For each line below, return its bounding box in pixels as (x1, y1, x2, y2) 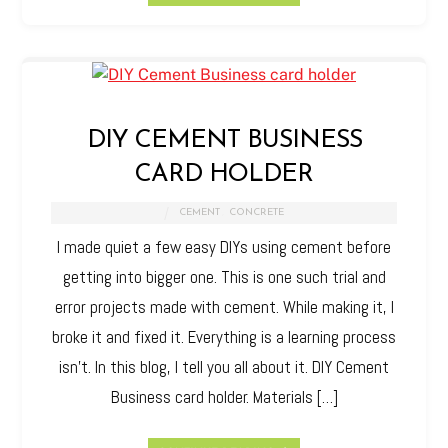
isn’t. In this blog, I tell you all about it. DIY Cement (59, 356, 389, 379)
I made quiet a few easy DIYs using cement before (57, 236, 391, 259)
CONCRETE (229, 207, 285, 219)
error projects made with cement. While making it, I (54, 296, 394, 319)
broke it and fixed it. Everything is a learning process (52, 326, 396, 349)
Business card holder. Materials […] (110, 386, 338, 409)
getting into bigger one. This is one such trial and (62, 266, 386, 289)
